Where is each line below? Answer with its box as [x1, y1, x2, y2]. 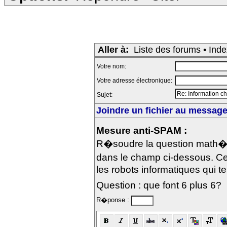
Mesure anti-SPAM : [96, 125, 187, 136]
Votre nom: [97, 63, 128, 70]
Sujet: [97, 91, 114, 98]
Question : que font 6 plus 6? [96, 179, 221, 191]
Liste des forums [134, 45, 201, 55]
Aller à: [98, 45, 129, 55]
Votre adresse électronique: [97, 77, 174, 84]
